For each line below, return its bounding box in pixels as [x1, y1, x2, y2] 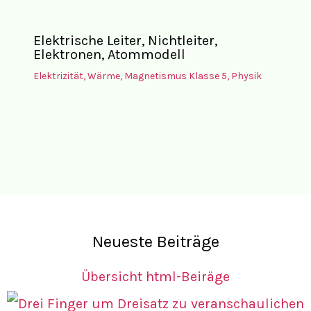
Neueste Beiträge [92, 232, 219, 252]
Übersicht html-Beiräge [81, 269, 230, 285]
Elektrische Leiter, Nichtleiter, [33, 32, 217, 49]
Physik [230, 69, 262, 82]
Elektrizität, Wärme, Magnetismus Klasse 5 [33, 69, 227, 82]
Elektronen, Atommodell [33, 46, 185, 62]
